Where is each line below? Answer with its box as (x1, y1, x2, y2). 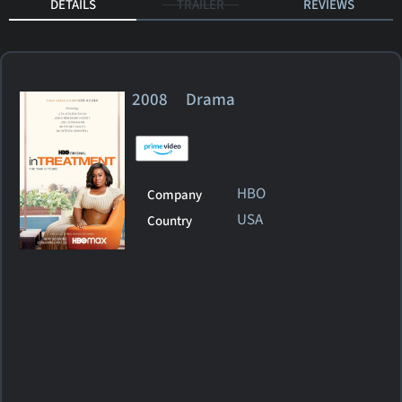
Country (147, 211, 193, 231)
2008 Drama (132, 88, 250, 111)
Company (147, 185, 203, 205)
